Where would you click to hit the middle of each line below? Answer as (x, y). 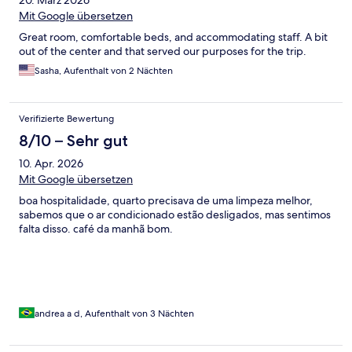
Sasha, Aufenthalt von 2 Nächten (104, 71)
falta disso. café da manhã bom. (96, 229)
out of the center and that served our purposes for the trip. (163, 51)
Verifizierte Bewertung (66, 119)
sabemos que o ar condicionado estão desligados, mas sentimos (175, 215)
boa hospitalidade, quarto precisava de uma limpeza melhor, (166, 201)
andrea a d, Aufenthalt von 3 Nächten (114, 314)
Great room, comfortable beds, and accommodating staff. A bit (173, 37)
